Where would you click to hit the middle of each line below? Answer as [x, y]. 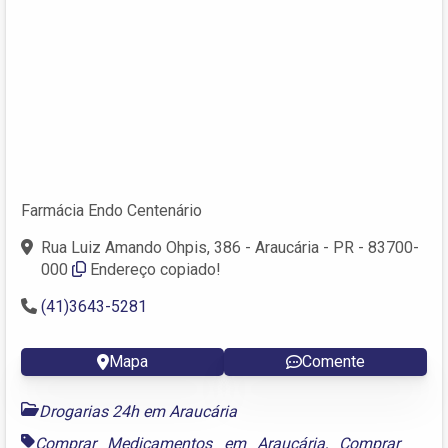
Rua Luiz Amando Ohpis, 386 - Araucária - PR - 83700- [230, 247]
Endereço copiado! [155, 269]
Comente [333, 361]
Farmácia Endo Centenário [111, 210]
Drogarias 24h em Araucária [138, 411]
